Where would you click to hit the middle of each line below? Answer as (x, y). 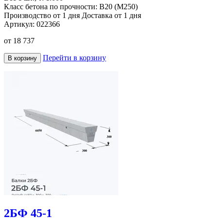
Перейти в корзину (74, 58)
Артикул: (20, 24)
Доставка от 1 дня (111, 16)
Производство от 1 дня (42, 16)
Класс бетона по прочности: (52, 7)
